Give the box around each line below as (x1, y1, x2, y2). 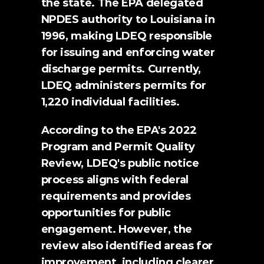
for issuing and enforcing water (41, 46, 215, 59)
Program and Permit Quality (41, 140, 196, 153)
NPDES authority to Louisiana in (41, 13, 215, 26)
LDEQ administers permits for (41, 79, 206, 92)
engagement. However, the (41, 223, 192, 236)
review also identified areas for (41, 239, 213, 252)
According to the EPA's (41, 124, 169, 137)
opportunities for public (41, 206, 171, 219)
